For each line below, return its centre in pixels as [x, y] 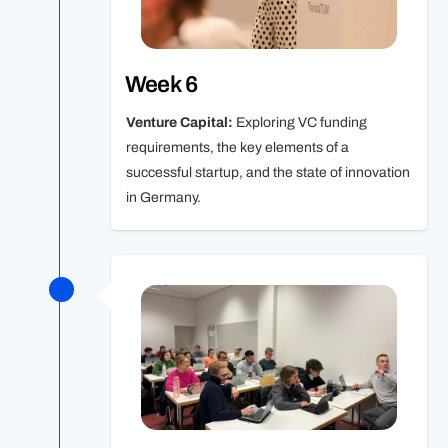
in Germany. [163, 198]
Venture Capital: [179, 123]
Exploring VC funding [299, 123]
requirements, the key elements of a [237, 148]
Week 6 [160, 85]
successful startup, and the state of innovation [267, 173]
